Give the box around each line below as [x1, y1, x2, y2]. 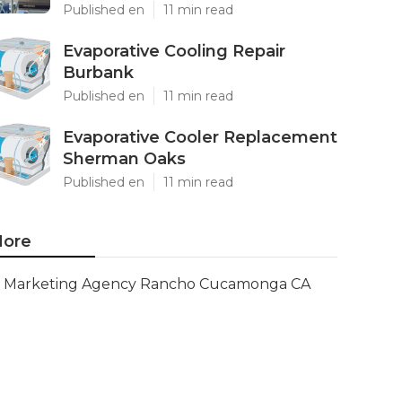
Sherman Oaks [63, 149, 186, 169]
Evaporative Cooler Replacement [63, 127, 337, 147]
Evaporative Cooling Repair [63, 41, 285, 61]
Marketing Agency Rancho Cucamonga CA [4, 275, 310, 293]
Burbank [63, 63, 134, 83]
